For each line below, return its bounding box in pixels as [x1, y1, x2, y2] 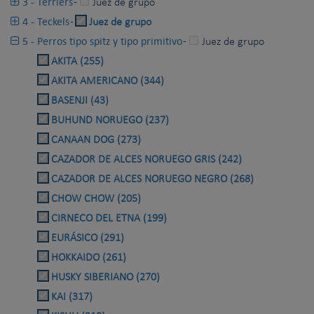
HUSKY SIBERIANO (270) [51, 272, 160, 284]
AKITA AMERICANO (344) [51, 76, 164, 88]
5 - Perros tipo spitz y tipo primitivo [20, 34, 182, 48]
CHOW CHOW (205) [51, 193, 141, 205]
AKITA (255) [51, 56, 104, 68]
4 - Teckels [20, 15, 69, 29]
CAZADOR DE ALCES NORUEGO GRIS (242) [51, 154, 242, 166]
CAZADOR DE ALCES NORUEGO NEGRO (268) [51, 174, 254, 186]
